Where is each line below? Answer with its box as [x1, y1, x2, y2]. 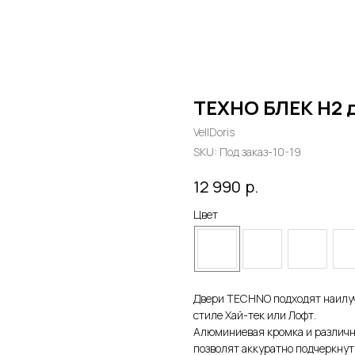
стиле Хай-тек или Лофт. [193, 307, 316, 323]
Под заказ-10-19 [219, 144, 301, 159]
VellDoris [193, 124, 235, 139]
